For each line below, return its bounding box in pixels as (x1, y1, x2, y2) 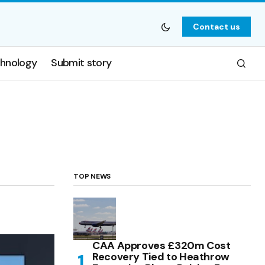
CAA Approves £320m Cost (92, 238, 231, 253)
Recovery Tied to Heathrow (92, 249, 230, 264)
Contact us (192, 21, 240, 32)
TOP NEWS (73, 171, 111, 181)
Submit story (51, 56, 112, 70)
